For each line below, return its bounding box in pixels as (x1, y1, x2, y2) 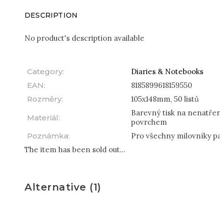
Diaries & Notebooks (131, 67, 203, 76)
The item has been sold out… (25, 145, 126, 154)
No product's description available (25, 33, 144, 43)
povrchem (131, 117, 167, 127)
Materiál (27, 113, 58, 122)
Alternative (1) (25, 181, 101, 193)
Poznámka (27, 131, 68, 140)
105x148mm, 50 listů (131, 94, 199, 104)
